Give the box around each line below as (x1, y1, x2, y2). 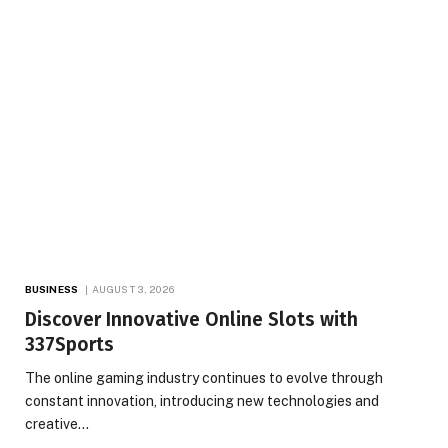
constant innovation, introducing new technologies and (25, 392, 379, 409)
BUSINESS (25, 282, 78, 295)
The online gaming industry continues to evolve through (25, 369, 383, 386)
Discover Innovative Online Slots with (25, 307, 358, 331)
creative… (25, 415, 89, 432)
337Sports (25, 332, 114, 356)
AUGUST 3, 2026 (92, 282, 175, 295)
